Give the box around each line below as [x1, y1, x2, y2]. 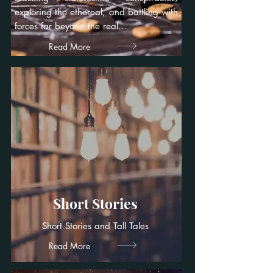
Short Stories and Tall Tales [41, 220, 149, 232]
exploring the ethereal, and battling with [15, 6, 178, 18]
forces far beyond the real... [15, 20, 127, 32]
